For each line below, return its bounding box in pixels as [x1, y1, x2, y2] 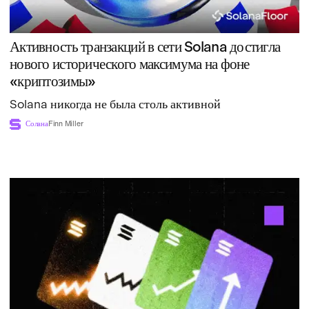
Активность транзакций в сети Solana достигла [10, 37, 281, 55]
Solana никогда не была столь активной [10, 96, 221, 111]
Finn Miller [48, 119, 83, 128]
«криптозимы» [10, 72, 96, 90]
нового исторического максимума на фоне [10, 54, 250, 72]
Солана [26, 119, 48, 128]
